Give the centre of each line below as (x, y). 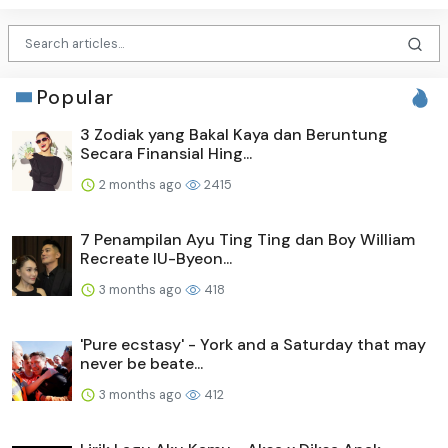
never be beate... (141, 363)
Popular (75, 97)
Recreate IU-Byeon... (156, 258)
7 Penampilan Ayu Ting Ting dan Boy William (247, 239)
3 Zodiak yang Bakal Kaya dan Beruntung (234, 134)
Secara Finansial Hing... (166, 153)
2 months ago (140, 184)
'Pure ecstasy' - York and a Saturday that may (253, 344)
